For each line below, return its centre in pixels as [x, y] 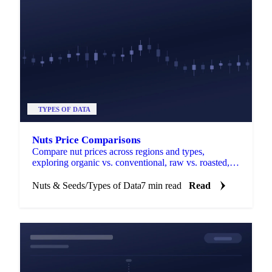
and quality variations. [74, 173]
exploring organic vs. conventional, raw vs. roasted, [131, 162]
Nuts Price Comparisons [87, 140]
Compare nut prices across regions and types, [118, 151]
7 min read [161, 185]
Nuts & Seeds [59, 185]
